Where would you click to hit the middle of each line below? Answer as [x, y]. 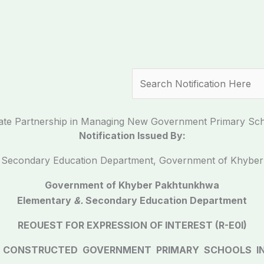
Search [148, 75]
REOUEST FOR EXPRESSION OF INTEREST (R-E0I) [132, 225]
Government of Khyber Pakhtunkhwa [132, 185]
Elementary [45, 200]
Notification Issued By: [132, 136]
